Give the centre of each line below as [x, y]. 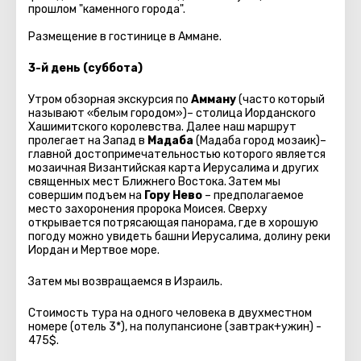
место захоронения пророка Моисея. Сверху [148, 209]
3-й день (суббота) [85, 68]
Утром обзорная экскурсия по [108, 100]
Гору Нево [173, 195]
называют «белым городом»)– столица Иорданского [172, 113]
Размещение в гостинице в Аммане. [125, 37]
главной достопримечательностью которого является [177, 154]
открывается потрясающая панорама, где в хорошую [173, 223]
